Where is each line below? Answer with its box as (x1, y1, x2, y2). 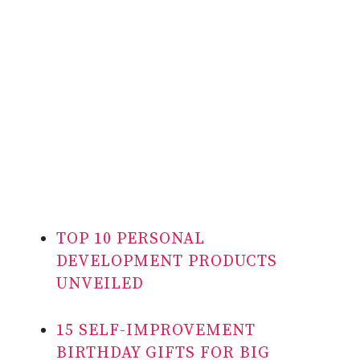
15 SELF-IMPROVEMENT (56, 321, 256, 342)
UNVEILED (56, 274, 144, 295)
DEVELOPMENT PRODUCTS (56, 252, 277, 272)
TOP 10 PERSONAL (56, 229, 205, 250)
